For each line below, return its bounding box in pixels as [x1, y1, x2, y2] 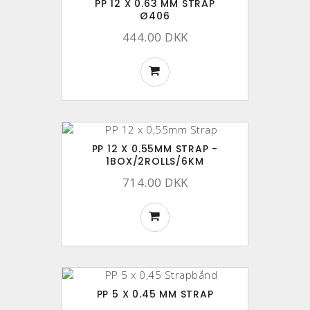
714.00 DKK [122, 174, 188, 190]
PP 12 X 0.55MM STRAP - [91, 141, 219, 156]
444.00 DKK [122, 28, 188, 45]
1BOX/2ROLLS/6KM [106, 154, 204, 168]
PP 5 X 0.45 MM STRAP [96, 286, 214, 301]
